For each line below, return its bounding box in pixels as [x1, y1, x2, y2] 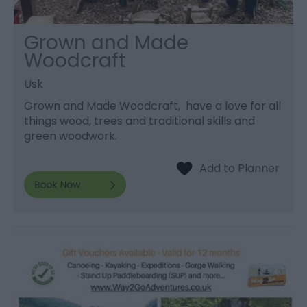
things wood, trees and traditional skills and [24, 113, 255, 130]
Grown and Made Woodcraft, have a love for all [24, 98, 281, 114]
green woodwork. [24, 128, 117, 145]
